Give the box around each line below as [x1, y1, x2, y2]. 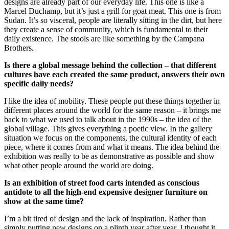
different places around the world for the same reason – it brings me [4, 106, 221, 115]
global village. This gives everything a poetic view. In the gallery [4, 124, 212, 133]
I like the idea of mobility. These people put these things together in [4, 97, 220, 106]
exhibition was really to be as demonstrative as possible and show [4, 152, 215, 161]
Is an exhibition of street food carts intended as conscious [4, 178, 199, 188]
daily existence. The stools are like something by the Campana [4, 34, 204, 43]
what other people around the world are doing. [4, 161, 153, 170]
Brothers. [4, 43, 34, 53]
